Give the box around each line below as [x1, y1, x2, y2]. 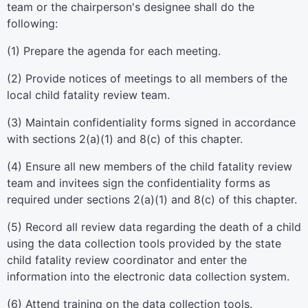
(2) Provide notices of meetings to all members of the [7, 71, 287, 85]
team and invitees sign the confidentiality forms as [7, 176, 270, 190]
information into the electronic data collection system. [7, 269, 289, 283]
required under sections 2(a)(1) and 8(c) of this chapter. [7, 192, 297, 206]
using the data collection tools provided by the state [7, 236, 281, 250]
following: [7, 16, 58, 30]
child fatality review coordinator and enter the [7, 253, 247, 267]
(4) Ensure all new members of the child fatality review [7, 159, 292, 173]
